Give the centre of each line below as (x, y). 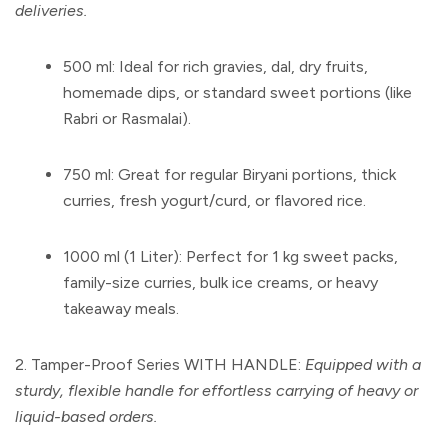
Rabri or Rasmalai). (127, 118)
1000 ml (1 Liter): (122, 256)
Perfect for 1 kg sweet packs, (290, 256)
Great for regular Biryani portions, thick (255, 174)
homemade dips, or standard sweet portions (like (237, 92)
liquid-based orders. (86, 416)
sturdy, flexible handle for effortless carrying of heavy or (216, 390)
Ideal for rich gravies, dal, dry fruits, (241, 66)
